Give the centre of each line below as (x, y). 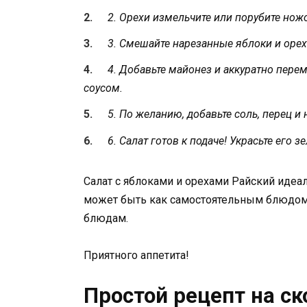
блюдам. (106, 218)
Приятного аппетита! (136, 255)
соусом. (103, 88)
